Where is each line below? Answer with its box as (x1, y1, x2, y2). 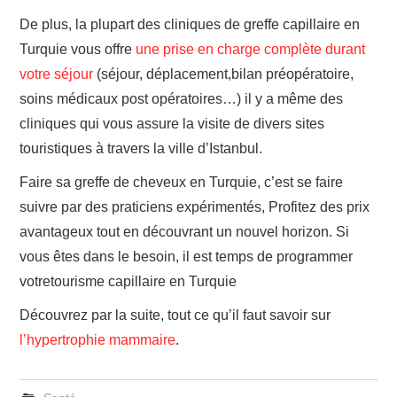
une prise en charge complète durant (136, 41, 366, 57)
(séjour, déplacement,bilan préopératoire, (93, 66, 354, 82)
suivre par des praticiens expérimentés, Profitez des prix (19, 198, 370, 214)
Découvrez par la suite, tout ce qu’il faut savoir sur (19, 307, 331, 323)
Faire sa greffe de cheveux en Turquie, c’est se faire (19, 174, 344, 190)
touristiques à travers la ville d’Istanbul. (19, 140, 263, 156)
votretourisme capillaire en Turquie (19, 273, 237, 289)
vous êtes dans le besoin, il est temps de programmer (19, 248, 354, 264)
